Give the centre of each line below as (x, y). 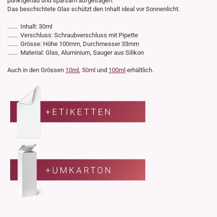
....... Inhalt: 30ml (30, 27)
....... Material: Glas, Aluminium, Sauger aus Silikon (76, 53)
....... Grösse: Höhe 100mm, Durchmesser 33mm (73, 44)
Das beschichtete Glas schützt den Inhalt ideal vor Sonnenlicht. (93, 9)
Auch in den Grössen (36, 70)
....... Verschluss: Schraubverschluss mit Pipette (73, 35)
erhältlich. (139, 70)
